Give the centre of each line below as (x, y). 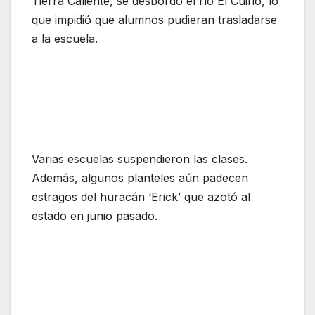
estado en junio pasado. (95, 216)
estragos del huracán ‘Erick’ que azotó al (141, 197)
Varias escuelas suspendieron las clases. (140, 159)
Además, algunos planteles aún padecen (140, 178)
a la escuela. (65, 39)
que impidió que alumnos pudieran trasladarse (154, 20)
